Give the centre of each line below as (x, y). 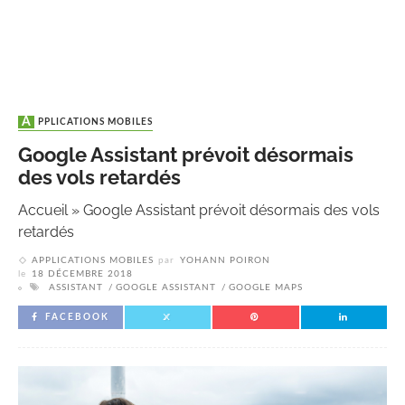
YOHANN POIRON (225, 261)
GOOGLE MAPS (266, 288)
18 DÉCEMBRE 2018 (82, 274)
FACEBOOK (77, 318)
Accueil (43, 211)
